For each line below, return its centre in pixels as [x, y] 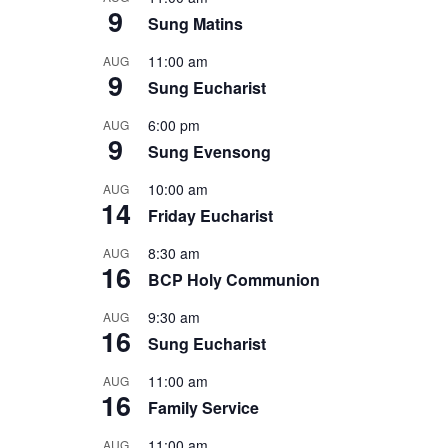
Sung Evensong [209, 151]
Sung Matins [195, 23]
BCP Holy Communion [233, 279]
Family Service [203, 407]
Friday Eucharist [210, 215]
